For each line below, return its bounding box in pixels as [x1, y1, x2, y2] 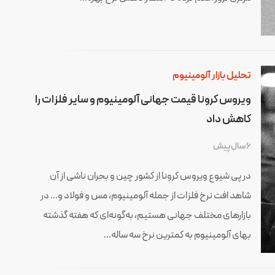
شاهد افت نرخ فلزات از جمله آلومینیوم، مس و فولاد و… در [40, 188, 251, 204]
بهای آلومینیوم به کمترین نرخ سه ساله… [103, 228, 251, 243]
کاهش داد [206, 111, 251, 128]
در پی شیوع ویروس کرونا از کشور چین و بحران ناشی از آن [49, 169, 251, 184]
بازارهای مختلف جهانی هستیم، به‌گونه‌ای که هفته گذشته [42, 208, 251, 223]
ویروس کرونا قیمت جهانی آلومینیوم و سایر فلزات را [34, 91, 251, 109]
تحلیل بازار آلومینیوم [172, 68, 251, 83]
